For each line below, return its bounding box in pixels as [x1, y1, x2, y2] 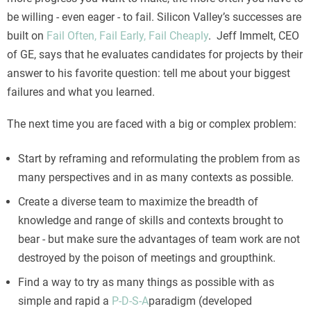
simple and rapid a [18, 294, 112, 308]
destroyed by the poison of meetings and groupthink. [18, 251, 276, 265]
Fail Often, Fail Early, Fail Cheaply [47, 29, 208, 43]
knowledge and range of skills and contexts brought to [18, 214, 283, 228]
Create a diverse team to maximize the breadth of [18, 195, 258, 209]
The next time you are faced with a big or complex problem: [7, 117, 296, 131]
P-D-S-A [112, 294, 149, 308]
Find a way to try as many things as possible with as [18, 276, 274, 289]
